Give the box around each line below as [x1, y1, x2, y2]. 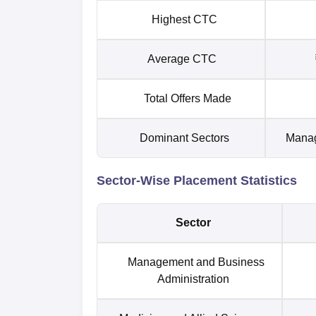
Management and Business [127, 255, 265, 268]
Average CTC [147, 52, 228, 65]
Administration [157, 272, 235, 285]
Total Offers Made [143, 92, 231, 104]
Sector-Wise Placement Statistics [97, 173, 297, 188]
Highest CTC [152, 13, 223, 25]
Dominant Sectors [140, 131, 235, 144]
